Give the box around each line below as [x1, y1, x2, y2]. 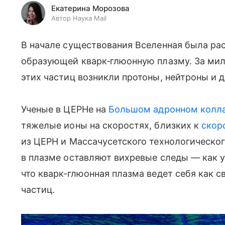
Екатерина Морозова [51, 4, 130, 13]
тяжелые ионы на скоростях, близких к [21, 120, 201, 131]
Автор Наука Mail [51, 14, 106, 22]
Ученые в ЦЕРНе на [21, 104, 108, 115]
